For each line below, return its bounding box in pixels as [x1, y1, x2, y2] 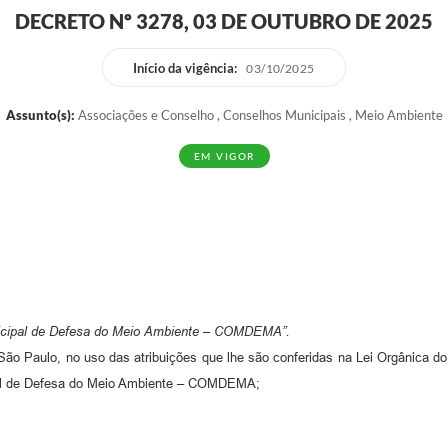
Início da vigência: [133, 59, 238, 76]
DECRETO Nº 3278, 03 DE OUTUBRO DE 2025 [15, 9, 433, 33]
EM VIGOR [193, 149, 255, 162]
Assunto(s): [5, 107, 75, 123]
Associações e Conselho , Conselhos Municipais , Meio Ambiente [74, 107, 443, 123]
